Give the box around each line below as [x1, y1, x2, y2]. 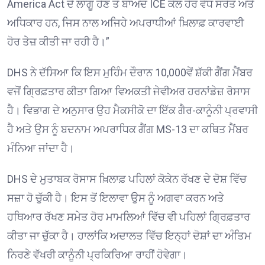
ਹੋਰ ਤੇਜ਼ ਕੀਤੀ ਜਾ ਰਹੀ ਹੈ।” [7, 35, 109, 48]
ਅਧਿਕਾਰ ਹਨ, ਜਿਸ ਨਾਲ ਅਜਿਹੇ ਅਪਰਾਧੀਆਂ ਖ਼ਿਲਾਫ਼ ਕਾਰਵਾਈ [7, 16, 244, 29]
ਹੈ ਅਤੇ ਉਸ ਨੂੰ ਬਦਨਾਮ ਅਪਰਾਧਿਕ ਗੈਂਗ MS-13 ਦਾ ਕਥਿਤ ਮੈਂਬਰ [7, 122, 248, 135]
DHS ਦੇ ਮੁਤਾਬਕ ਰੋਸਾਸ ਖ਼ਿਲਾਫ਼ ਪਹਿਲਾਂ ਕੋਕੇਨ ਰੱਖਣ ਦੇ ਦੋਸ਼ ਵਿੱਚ [7, 172, 247, 185]
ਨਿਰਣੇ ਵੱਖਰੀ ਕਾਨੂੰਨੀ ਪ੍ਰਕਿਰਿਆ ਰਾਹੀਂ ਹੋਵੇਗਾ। [7, 248, 188, 261]
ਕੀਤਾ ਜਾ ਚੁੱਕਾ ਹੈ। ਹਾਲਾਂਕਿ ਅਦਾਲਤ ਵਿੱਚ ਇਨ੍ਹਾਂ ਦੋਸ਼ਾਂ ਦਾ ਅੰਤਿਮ [7, 229, 251, 242]
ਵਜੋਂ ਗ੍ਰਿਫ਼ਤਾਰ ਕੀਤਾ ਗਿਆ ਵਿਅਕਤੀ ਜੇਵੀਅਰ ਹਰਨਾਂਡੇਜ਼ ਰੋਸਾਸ [7, 85, 250, 98]
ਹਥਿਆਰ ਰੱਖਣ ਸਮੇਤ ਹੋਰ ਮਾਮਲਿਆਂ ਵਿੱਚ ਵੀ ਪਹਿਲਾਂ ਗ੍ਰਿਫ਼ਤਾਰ [7, 210, 250, 223]
